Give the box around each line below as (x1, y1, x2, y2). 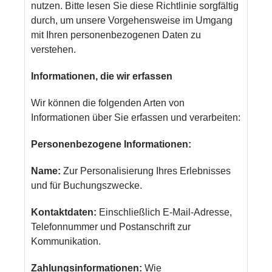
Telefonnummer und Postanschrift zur (31, 221, 191, 232)
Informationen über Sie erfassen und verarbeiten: (31, 112, 241, 123)
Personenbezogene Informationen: (31, 138, 192, 149)
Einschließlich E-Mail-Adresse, (97, 206, 233, 217)
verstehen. (31, 44, 76, 55)
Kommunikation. (31, 236, 101, 246)
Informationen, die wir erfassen (31, 70, 173, 81)
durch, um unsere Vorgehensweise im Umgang (31, 15, 233, 25)
